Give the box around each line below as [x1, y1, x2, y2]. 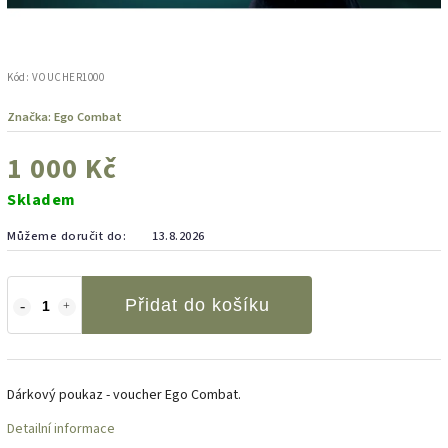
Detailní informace [7, 418, 115, 439]
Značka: [7, 107, 54, 126]
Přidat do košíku [124, 294, 270, 315]
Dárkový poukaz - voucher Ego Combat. [7, 384, 241, 405]
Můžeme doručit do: [7, 226, 126, 245]
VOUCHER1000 [31, 69, 104, 85]
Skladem [7, 187, 76, 212]
